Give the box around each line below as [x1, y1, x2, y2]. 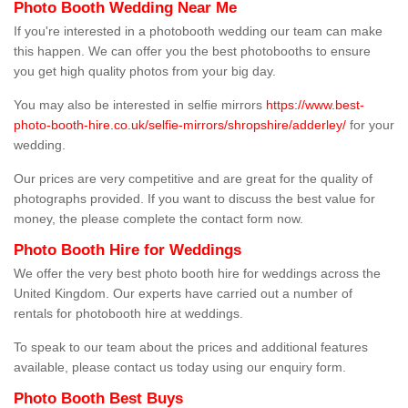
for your [346, 117, 394, 133]
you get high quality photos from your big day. [14, 64, 276, 79]
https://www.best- [266, 97, 364, 113]
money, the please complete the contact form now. [14, 211, 303, 227]
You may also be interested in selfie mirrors [14, 97, 266, 113]
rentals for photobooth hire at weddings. [14, 306, 243, 321]
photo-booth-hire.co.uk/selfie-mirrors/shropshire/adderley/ [14, 117, 346, 133]
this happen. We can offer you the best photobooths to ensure [14, 44, 371, 59]
